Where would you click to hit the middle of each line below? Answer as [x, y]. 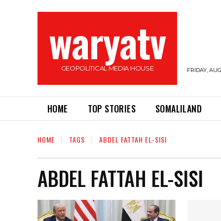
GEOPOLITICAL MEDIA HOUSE [107, 68]
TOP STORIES [112, 109]
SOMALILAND [179, 109]
